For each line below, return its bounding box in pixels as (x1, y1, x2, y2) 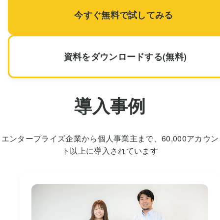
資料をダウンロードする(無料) (63, 50, 187, 63)
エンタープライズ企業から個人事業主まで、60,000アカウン (1, 132, 219, 144)
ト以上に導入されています (62, 144, 158, 156)
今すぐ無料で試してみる (74, 8, 173, 21)
